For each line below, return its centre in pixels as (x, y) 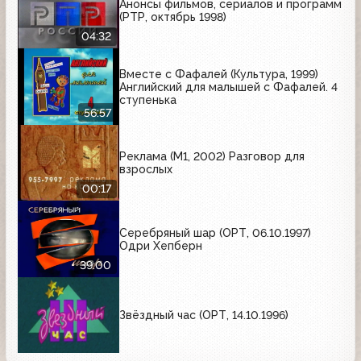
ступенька (148, 100)
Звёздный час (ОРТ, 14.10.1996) (204, 315)
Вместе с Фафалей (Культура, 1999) (219, 74)
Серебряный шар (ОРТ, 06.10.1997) (215, 232)
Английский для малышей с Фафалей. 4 (228, 87)
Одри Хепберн (161, 245)
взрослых (146, 170)
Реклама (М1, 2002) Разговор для (212, 157)
